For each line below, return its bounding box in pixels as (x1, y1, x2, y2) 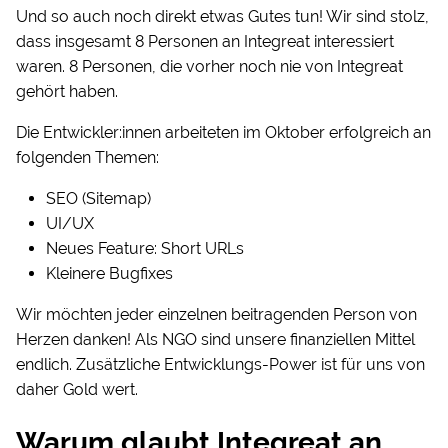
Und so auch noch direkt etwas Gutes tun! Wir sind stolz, (16, 7, 429, 27)
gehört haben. (16, 82, 118, 102)
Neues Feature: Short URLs (46, 239, 244, 259)
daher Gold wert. (16, 380, 138, 400)
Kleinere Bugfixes (46, 264, 173, 284)
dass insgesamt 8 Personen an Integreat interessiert (16, 32, 394, 52)
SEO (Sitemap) (46, 189, 151, 209)
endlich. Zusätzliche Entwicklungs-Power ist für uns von (16, 355, 425, 375)
